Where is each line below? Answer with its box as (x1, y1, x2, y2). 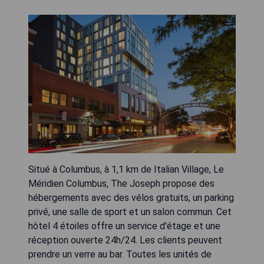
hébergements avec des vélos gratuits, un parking (28, 192, 234, 203)
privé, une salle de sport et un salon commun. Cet (28, 206, 232, 217)
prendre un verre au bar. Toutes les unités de (28, 249, 212, 260)
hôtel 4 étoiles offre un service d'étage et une (28, 220, 220, 232)
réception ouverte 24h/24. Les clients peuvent (28, 235, 222, 246)
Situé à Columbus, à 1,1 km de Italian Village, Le (28, 164, 224, 175)
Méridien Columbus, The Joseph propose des (28, 178, 214, 189)
